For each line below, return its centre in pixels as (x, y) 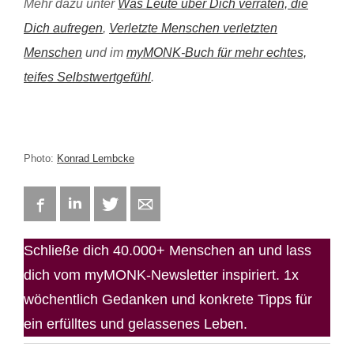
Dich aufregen (63, 28)
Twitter (137, 205)
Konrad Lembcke (96, 159)
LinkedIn (105, 205)
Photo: (40, 159)
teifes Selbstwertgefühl (87, 77)
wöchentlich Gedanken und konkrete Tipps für (168, 300)
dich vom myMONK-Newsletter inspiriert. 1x (161, 275)
